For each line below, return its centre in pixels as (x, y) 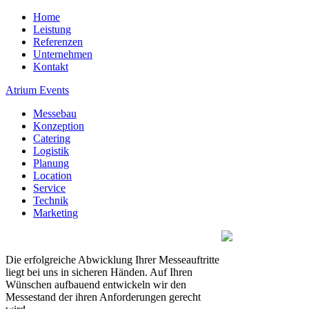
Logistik (51, 151)
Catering (52, 138)
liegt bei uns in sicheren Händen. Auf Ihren (99, 272)
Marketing (56, 213)
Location (52, 176)
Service (49, 188)
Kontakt (51, 67)
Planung (51, 163)
